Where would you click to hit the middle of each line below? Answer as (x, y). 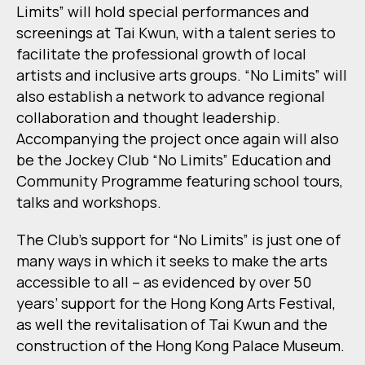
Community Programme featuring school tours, (180, 181)
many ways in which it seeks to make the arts (172, 261)
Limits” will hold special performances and (163, 12)
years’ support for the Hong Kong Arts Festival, (176, 303)
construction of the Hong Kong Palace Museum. (180, 346)
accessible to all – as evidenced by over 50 (164, 282)
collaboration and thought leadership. (148, 118)
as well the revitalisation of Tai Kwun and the (172, 325)
